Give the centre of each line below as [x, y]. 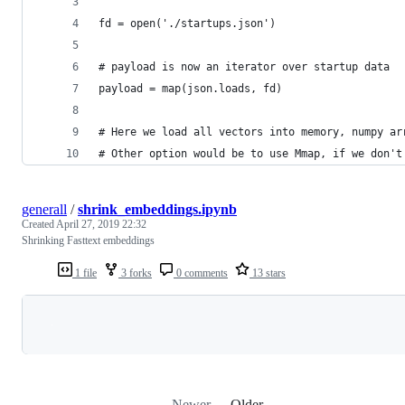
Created [39, 224]
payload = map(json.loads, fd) [190, 88]
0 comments [201, 273]
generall [44, 209]
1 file [85, 273]
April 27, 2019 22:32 [101, 224]
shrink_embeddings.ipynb [157, 209]
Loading [241, 324]
